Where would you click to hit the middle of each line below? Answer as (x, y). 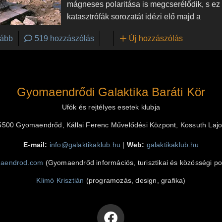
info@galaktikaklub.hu (85, 145)
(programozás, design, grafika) (135, 181)
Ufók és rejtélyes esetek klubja (111, 108)
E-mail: (35, 145)
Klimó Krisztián (60, 181)
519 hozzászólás (64, 39)
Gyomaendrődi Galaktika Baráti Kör (111, 92)
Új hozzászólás (156, 39)
